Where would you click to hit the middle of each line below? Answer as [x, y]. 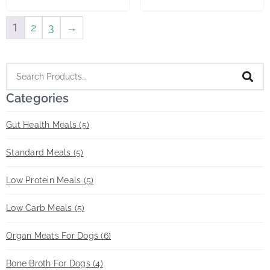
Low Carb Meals [40, 208]
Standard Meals [40, 152]
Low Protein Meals [45, 180]
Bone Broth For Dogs [49, 263]
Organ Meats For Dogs [54, 236]
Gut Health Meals [43, 125]
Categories [38, 98]
